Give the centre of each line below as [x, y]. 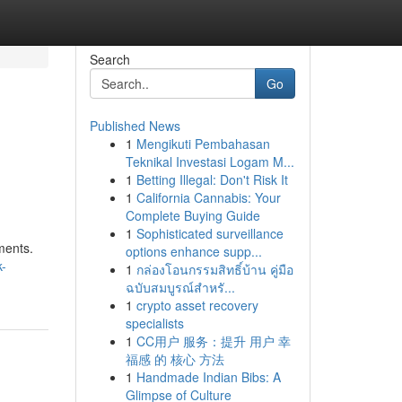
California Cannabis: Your [208, 197]
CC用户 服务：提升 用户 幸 [213, 341]
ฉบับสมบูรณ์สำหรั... [180, 287]
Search [109, 59]
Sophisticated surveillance [210, 233]
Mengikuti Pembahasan [203, 144]
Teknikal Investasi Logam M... [210, 162]
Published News [135, 126]
